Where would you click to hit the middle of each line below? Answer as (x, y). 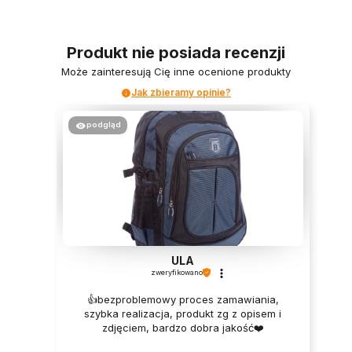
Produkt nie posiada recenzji (176, 53)
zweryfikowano (176, 272)
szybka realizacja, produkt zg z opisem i (183, 313)
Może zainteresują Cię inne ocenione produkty (176, 72)
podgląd (103, 125)
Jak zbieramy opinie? (181, 93)
